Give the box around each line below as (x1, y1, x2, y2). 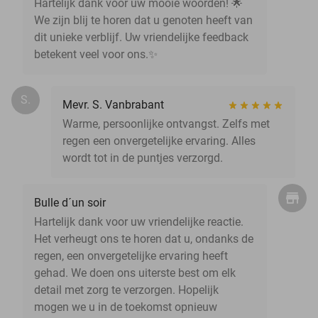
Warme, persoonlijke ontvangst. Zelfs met (62, 116, 270, 131)
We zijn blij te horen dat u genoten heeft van (34, 13, 253, 27)
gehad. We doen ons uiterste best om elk (34, 265, 236, 280)
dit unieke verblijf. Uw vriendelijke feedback (34, 30, 248, 44)
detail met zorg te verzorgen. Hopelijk (34, 283, 219, 297)
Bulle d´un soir (34, 195, 106, 209)
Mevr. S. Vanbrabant (62, 97, 164, 111)
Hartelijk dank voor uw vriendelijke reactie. (34, 214, 243, 229)
